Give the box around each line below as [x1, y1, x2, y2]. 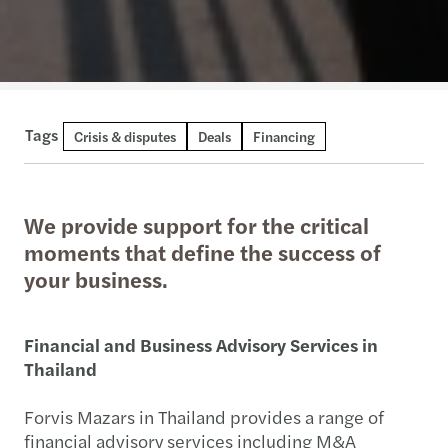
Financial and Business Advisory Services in [24, 331, 378, 357]
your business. [24, 262, 168, 295]
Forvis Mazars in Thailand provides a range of [24, 403, 384, 429]
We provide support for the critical [24, 208, 369, 241]
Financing [253, 126, 315, 146]
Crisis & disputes [74, 126, 176, 146]
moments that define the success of [24, 235, 381, 268]
